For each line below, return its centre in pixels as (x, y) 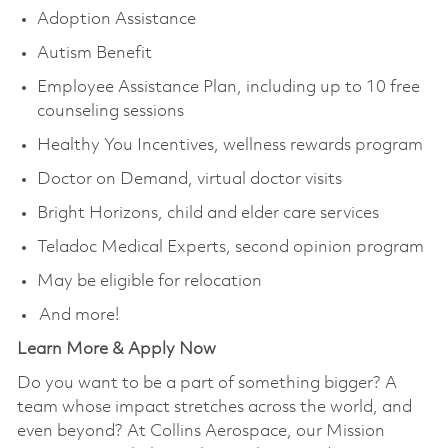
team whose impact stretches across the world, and (214, 407)
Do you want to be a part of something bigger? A (206, 383)
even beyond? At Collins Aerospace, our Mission (200, 431)
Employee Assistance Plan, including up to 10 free (228, 87)
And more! (80, 315)
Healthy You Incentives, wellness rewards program (231, 145)
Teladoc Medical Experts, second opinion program (232, 247)
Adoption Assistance (130, 19)
